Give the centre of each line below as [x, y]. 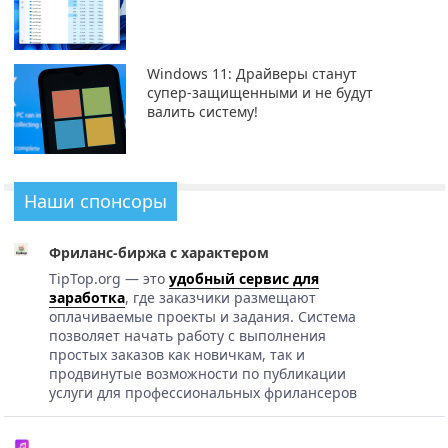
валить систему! [202, 111]
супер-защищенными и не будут [259, 92]
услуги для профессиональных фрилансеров [202, 392]
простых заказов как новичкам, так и [176, 354]
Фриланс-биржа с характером [158, 252]
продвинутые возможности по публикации [197, 373]
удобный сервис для [243, 278]
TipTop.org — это [108, 278]
